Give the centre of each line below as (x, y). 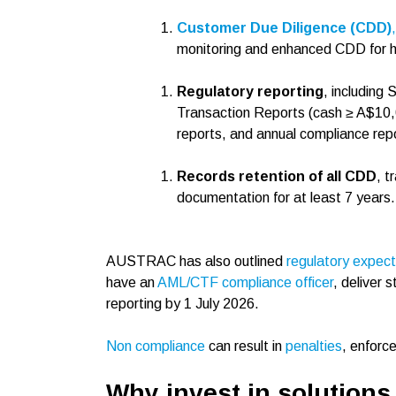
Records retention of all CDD (277, 176)
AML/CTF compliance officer (245, 282)
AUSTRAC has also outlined (196, 261)
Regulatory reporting (250, 91)
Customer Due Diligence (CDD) (284, 28)
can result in (245, 346)
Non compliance (156, 346)
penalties (314, 346)
